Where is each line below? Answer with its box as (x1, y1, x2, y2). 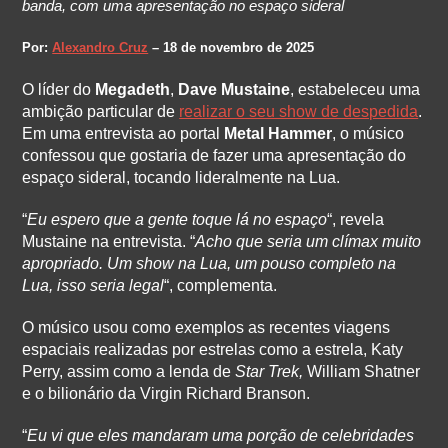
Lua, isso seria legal (22, 277, 165, 294)
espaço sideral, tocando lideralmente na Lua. (22, 169, 341, 186)
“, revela (327, 211, 385, 228)
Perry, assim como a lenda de (22, 363, 236, 380)
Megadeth (95, 81, 171, 98)
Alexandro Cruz (52, 40, 149, 55)
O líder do (22, 81, 96, 98)
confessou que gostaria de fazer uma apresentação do (22, 147, 407, 164)
